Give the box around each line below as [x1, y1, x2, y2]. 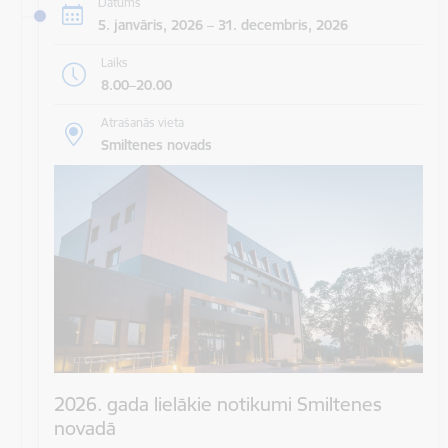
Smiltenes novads [100, 136, 212, 155]
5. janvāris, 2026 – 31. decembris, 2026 [97, 15, 348, 34]
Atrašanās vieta [100, 115, 184, 131]
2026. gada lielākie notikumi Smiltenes [54, 392, 382, 417]
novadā [54, 416, 116, 441]
